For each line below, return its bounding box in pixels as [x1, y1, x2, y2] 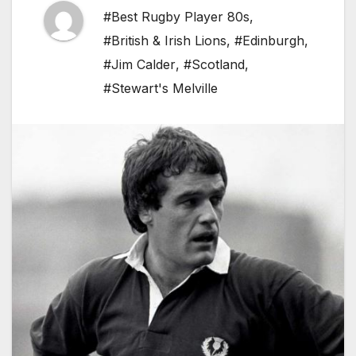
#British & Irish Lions [103, 33, 226, 49]
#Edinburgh [234, 33, 304, 49]
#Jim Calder [103, 56, 176, 73]
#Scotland [184, 56, 245, 73]
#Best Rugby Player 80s [103, 9, 250, 25]
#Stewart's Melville [103, 80, 218, 97]
